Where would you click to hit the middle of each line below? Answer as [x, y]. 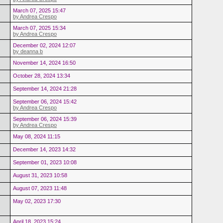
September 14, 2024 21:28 [45, 88]
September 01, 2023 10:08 [45, 162]
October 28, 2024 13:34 [42, 75]
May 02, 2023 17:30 [37, 201]
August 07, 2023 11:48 [40, 188]
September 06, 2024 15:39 [45, 119]
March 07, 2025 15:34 [40, 28]
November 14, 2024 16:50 [45, 62]
